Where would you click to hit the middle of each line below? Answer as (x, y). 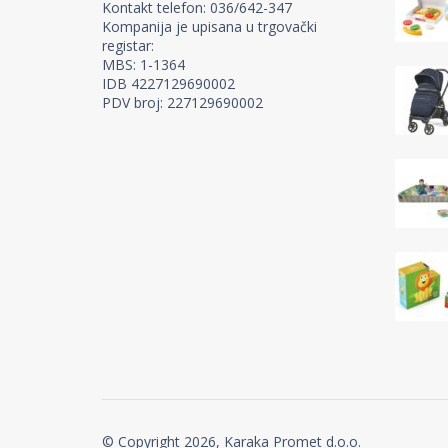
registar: (128, 45)
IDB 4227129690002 (168, 83)
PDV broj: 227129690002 (182, 102)
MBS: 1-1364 (143, 64)
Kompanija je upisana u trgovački (209, 26)
